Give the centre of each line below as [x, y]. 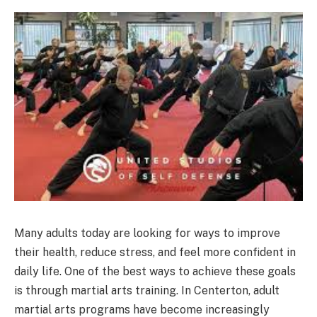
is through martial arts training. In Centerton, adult [147, 290]
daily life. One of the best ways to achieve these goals [155, 271]
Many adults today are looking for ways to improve [147, 233]
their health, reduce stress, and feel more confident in [155, 252]
